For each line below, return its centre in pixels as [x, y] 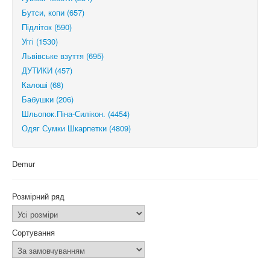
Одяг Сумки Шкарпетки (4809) [76, 128]
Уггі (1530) [40, 41]
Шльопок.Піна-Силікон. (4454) [76, 114]
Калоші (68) [42, 85]
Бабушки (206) [48, 99]
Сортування [33, 232]
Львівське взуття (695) [63, 56]
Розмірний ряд [38, 196]
